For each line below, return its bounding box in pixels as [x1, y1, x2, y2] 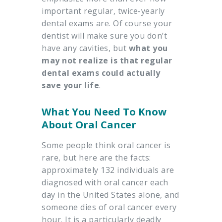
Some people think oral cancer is [42, 140, 170, 151]
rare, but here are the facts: [42, 152, 151, 164]
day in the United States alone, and [42, 189, 179, 201]
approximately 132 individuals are [42, 165, 174, 176]
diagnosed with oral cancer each [42, 177, 168, 188]
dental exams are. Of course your [42, 18, 172, 29]
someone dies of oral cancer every [42, 202, 177, 213]
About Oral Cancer [42, 118, 136, 132]
